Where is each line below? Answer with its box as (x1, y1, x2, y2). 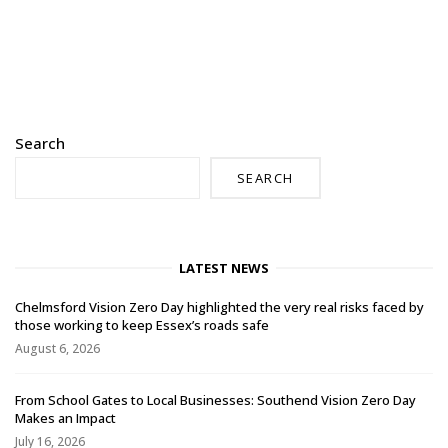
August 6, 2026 (15, 340, 100, 358)
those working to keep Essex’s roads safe (15, 316, 269, 335)
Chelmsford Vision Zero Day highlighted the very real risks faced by (15, 298, 424, 317)
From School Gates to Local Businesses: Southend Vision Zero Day (15, 390, 416, 409)
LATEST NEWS (179, 259, 269, 278)
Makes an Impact (15, 408, 116, 427)
